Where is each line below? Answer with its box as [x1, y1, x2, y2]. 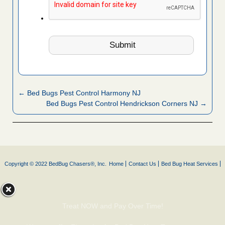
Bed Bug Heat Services [161, 161, 218, 167]
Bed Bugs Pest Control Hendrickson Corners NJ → [46, 99, 207, 108]
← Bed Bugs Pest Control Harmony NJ [18, 89, 141, 97]
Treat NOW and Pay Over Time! [62, 202, 163, 210]
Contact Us [129, 161, 156, 167]
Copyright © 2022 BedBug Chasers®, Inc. [5, 161, 106, 167]
